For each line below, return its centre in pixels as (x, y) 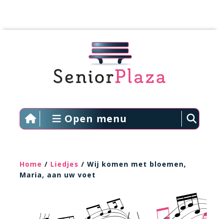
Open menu (94, 119)
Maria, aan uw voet (58, 175)
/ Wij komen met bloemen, (132, 164)
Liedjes (65, 164)
